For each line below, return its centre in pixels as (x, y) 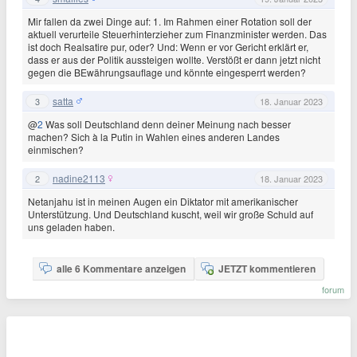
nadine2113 (79, 178)
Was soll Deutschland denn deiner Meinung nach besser (168, 124)
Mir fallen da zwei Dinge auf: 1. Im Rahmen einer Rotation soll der (170, 21)
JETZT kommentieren (267, 269)
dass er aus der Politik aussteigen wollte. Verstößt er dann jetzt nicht (174, 59)
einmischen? (56, 149)
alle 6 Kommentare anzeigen (121, 269)
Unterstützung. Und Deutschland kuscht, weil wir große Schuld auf (171, 214)
